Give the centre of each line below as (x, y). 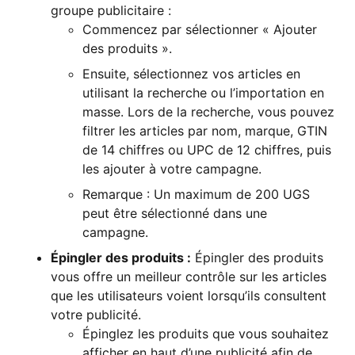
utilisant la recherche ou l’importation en (203, 92)
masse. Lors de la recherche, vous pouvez (208, 111)
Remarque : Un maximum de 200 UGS (196, 194)
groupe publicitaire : (111, 10)
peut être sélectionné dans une (175, 213)
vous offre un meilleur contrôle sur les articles (189, 276)
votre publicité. (96, 314)
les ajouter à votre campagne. (172, 168)
